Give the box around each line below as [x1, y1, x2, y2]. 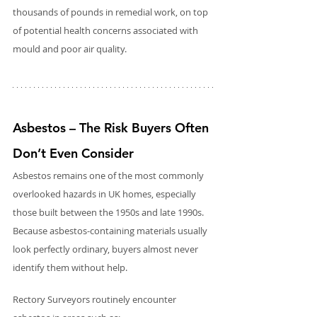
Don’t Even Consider [13, 144, 134, 161]
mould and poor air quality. [13, 42, 127, 55]
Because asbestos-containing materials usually [13, 224, 209, 237]
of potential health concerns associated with [13, 23, 200, 37]
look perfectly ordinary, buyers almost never [13, 242, 200, 255]
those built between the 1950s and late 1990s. [13, 205, 206, 219]
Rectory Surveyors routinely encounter [13, 292, 178, 306]
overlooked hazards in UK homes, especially [13, 187, 198, 200]
